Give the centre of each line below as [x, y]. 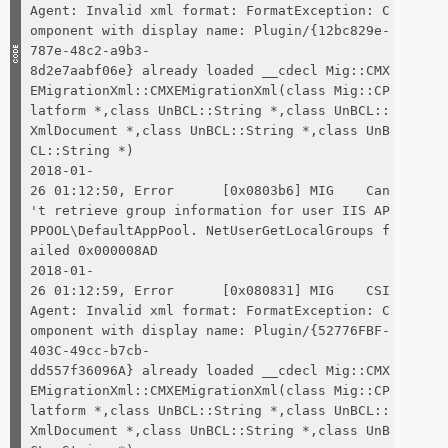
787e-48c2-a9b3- [90, 50]
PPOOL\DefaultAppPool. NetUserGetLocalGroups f [210, 230]
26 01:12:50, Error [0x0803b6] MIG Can [210, 190]
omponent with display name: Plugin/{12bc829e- [210, 30]
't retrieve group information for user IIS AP [210, 210]
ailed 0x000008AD [94, 250]
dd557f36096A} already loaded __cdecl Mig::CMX [210, 370]
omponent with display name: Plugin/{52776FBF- [210, 330]
